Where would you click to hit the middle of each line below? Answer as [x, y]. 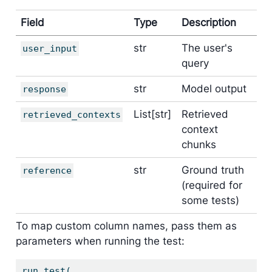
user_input [50, 48]
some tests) [210, 200]
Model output [214, 88]
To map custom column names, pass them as [126, 226]
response [45, 89]
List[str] [152, 114]
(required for [212, 185]
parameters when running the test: [100, 241]
